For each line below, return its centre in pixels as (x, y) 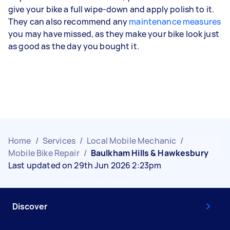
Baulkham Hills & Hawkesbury (149, 153)
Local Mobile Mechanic (132, 140)
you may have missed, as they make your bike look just (114, 34)
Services (59, 140)
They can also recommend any (69, 21)
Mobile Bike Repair (44, 153)
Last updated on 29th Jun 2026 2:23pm (85, 165)
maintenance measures (175, 21)
